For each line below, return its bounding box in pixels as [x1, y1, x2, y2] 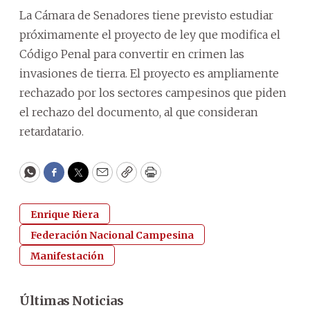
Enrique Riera [30, 208, 99, 221]
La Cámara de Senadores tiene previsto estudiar [19, 8, 273, 22]
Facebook [53, 170, 111, 187]
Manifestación [30, 249, 104, 262]
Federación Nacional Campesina [30, 228, 194, 241]
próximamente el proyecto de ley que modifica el [19, 27, 280, 42]
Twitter [77, 170, 124, 187]
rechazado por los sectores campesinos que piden [19, 85, 286, 100]
